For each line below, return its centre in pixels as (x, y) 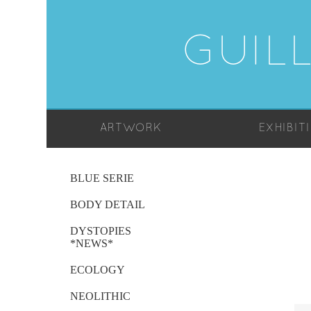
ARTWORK (131, 129)
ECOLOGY (98, 269)
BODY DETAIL (108, 204)
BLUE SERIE (102, 178)
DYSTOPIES (101, 230)
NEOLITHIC (101, 296)
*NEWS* (92, 243)
